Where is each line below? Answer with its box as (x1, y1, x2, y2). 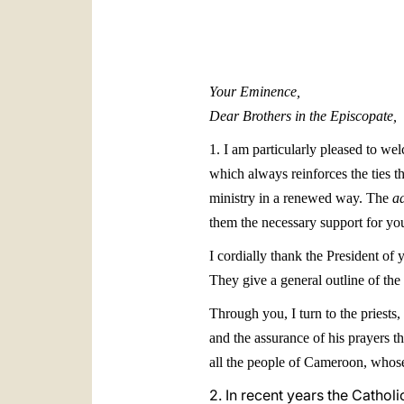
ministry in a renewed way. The (209, 190, 392, 206)
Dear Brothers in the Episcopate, (209, 108, 397, 124)
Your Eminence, (209, 84, 300, 99)
